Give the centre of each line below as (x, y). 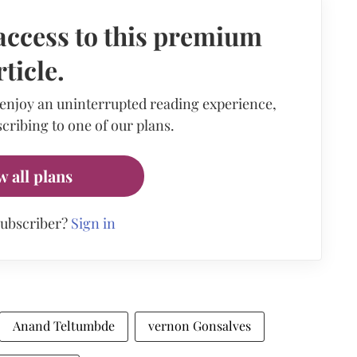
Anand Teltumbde (64, 325)
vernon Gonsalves (200, 325)
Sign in (93, 223)
